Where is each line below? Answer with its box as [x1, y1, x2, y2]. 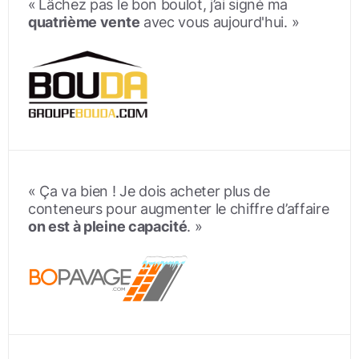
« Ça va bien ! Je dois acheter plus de [28, 183, 270, 200]
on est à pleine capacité [28, 218, 188, 236]
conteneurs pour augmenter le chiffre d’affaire [28, 200, 329, 218]
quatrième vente [28, 14, 140, 31]
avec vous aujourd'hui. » [139, 14, 300, 31]
